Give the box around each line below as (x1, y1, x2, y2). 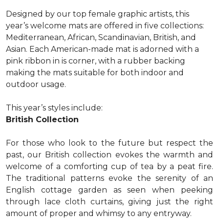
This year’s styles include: (6, 103, 103, 112)
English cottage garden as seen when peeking (6, 185, 213, 195)
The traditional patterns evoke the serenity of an (6, 174, 213, 183)
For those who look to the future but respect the (6, 138, 213, 148)
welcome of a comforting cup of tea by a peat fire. (6, 162, 213, 171)
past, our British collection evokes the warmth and (6, 150, 213, 159)
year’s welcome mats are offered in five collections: (6, 21, 204, 30)
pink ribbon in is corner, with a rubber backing (6, 56, 185, 66)
